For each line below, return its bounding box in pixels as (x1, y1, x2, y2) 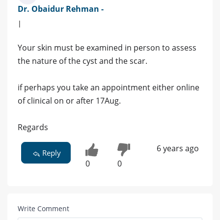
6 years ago (156, 143, 199, 154)
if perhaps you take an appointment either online (18, 82, 199, 93)
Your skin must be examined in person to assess (18, 42, 196, 54)
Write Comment (18, 204, 69, 214)
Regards (18, 122, 48, 133)
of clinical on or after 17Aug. (18, 95, 121, 107)
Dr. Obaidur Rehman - (18, 3, 104, 15)
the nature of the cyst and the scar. (18, 55, 147, 67)
